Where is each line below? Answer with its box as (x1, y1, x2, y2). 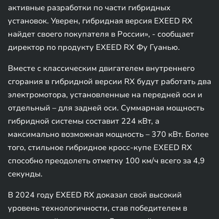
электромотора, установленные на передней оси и (8, 89, 202, 100)
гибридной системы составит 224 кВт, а (8, 116, 159, 127)
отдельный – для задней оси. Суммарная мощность (8, 103, 204, 113)
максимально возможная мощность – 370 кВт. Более (8, 129, 209, 140)
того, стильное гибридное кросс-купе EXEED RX (8, 142, 192, 153)
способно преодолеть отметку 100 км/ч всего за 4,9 (8, 155, 205, 166)
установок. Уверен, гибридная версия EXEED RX (8, 16, 193, 26)
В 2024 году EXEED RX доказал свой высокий (8, 190, 182, 200)
